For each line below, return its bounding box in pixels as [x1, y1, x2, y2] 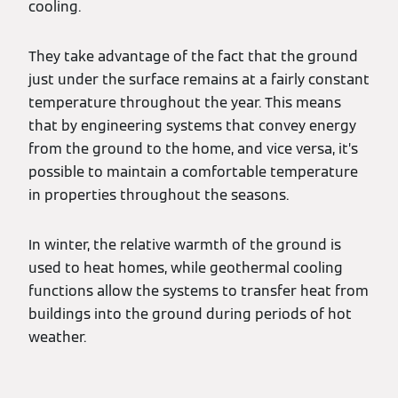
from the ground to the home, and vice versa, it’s [28, 139, 358, 158]
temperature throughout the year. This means [28, 93, 341, 112]
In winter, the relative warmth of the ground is [28, 235, 341, 254]
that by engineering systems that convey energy [28, 116, 356, 135]
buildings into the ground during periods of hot [28, 305, 352, 323]
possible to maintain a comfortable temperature [28, 163, 358, 181]
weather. [28, 328, 86, 346]
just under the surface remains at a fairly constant [28, 70, 370, 89]
